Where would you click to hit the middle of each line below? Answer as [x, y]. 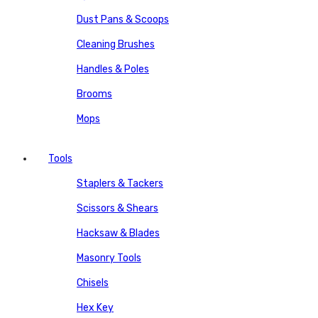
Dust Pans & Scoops [123, 19]
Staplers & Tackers [120, 183]
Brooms [94, 94]
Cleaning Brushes [116, 44]
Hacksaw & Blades [118, 233]
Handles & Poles [113, 69]
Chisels [93, 283]
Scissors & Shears [117, 208]
